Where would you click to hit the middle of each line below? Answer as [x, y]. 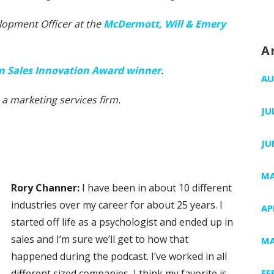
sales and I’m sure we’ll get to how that [100, 239]
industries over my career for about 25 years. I [117, 205]
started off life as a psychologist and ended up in [122, 222]
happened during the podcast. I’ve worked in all [119, 256]
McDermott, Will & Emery [165, 24]
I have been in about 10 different [157, 187]
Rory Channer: [46, 187]
